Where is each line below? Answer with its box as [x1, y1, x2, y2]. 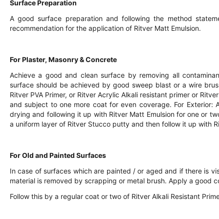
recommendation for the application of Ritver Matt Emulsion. [10, 24, 201, 32]
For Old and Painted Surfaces [10, 151, 106, 159]
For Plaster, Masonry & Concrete [10, 55, 117, 64]
